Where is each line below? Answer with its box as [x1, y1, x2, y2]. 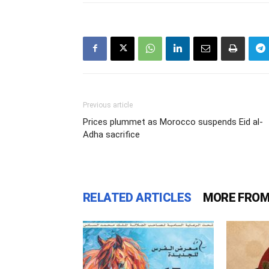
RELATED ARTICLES [83, 190, 192, 205]
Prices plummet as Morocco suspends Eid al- [83, 116, 263, 127]
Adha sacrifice [83, 128, 140, 140]
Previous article [83, 100, 133, 109]
